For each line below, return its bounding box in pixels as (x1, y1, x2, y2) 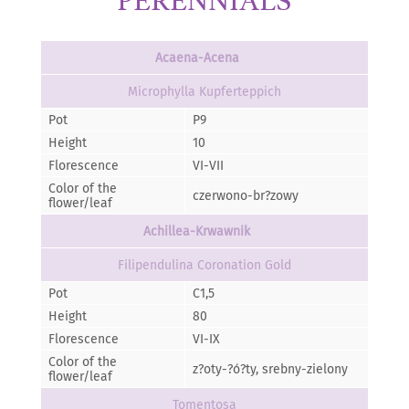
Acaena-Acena (154, 48, 254, 68)
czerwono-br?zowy (192, 186, 299, 205)
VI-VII (192, 156, 224, 175)
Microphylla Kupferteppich (127, 82, 281, 101)
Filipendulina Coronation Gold (117, 256, 291, 275)
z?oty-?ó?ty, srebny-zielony (192, 360, 348, 379)
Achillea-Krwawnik (143, 222, 266, 241)
